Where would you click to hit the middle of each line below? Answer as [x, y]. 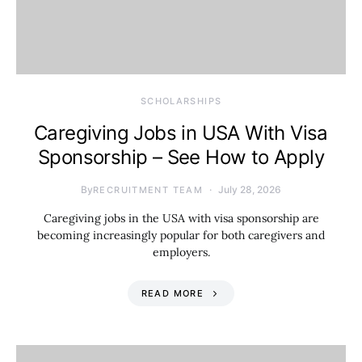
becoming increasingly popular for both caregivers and [181, 235]
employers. [181, 252]
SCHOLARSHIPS [181, 101]
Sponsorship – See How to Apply [181, 157]
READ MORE [172, 293]
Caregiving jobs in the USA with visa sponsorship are [181, 218]
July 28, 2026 [250, 189]
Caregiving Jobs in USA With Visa [181, 133]
